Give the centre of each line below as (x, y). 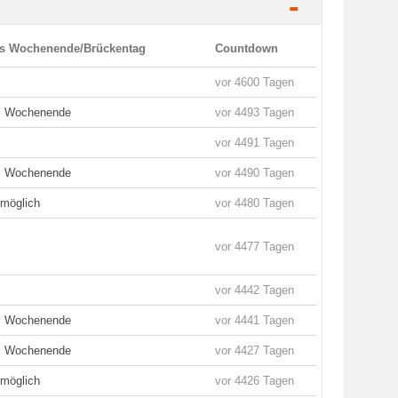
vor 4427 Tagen (255, 350)
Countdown (247, 48)
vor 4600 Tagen (255, 82)
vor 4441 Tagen (255, 320)
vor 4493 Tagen (255, 112)
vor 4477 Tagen (255, 247)
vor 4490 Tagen (255, 173)
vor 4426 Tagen (255, 381)
